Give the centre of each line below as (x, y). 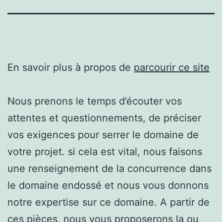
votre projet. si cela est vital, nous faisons (105, 151)
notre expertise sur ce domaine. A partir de (109, 202)
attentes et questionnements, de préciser (104, 118)
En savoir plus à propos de (71, 67)
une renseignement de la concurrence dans (110, 168)
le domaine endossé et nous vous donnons (108, 185)
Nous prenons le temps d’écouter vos (95, 101)
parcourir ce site (172, 67)
